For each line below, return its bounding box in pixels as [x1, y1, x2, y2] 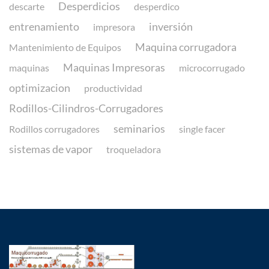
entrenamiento [9, 19, 79, 33]
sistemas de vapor [9, 142, 92, 156]
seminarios [113, 121, 165, 135]
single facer [179, 122, 225, 134]
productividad [84, 82, 142, 94]
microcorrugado [179, 61, 245, 73]
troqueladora [106, 143, 161, 155]
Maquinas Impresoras [63, 60, 165, 74]
